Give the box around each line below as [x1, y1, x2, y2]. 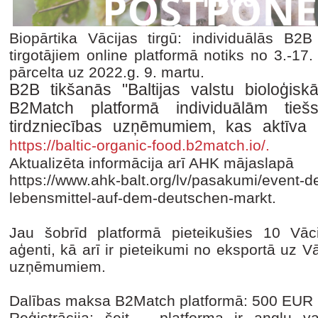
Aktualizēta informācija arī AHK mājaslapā [9, 155, 294, 171]
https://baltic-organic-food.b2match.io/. [9, 137, 270, 153]
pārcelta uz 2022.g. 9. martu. [9, 64, 204, 80]
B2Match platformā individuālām [9, 99, 285, 117]
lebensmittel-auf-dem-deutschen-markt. [9, 190, 276, 206]
